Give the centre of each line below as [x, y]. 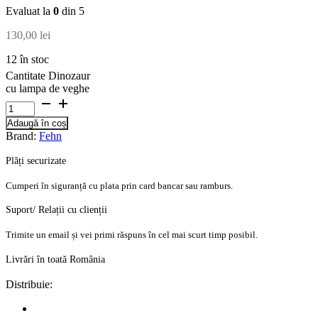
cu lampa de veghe [48, 88]
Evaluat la [29, 11]
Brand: [22, 136]
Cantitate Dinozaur [48, 75]
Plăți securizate [36, 161]
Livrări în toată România [55, 259]
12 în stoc [27, 59]
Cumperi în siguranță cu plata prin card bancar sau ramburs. [119, 185]
